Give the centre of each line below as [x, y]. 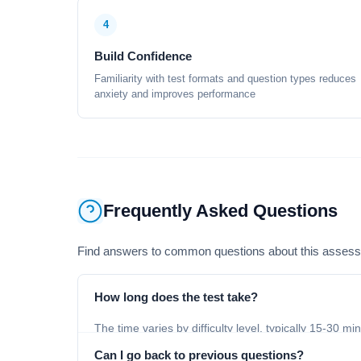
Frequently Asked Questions [220, 211]
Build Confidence [143, 56]
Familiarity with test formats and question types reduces [225, 79]
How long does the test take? [176, 297]
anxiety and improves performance [175, 94]
